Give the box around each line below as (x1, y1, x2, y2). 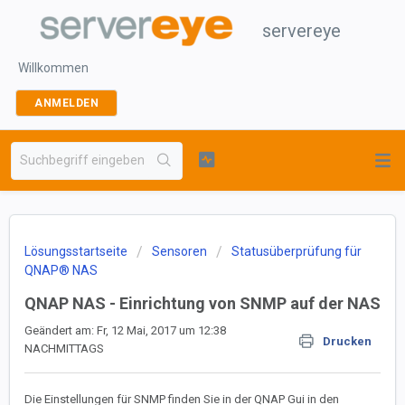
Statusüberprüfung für (231, 244, 362, 259)
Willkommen (18, 61, 89, 75)
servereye (262, 20, 341, 42)
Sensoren (152, 244, 207, 259)
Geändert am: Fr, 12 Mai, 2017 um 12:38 (24, 324, 226, 337)
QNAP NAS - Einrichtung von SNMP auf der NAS (24, 294, 381, 313)
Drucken (323, 334, 372, 348)
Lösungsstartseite (24, 244, 130, 259)
